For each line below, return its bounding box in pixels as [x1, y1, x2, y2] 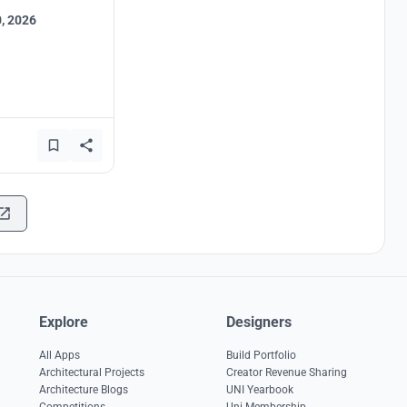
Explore [38, 313, 88, 331]
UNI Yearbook [226, 383, 294, 396]
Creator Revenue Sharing [226, 366, 348, 379]
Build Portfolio [226, 349, 297, 362]
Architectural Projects [38, 366, 144, 379]
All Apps [38, 349, 80, 362]
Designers [226, 313, 293, 331]
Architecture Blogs [38, 383, 128, 396]
